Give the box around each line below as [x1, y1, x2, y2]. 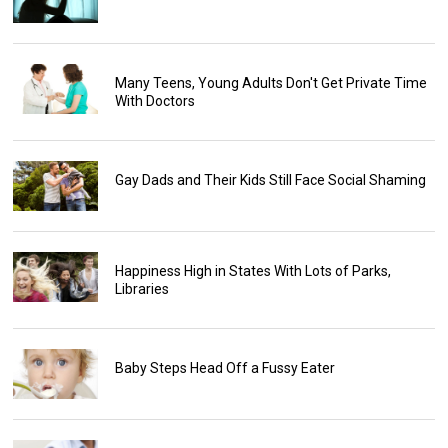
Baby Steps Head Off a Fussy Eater [114, 360, 335, 377]
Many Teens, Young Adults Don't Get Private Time [114, 75, 427, 92]
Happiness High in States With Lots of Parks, [114, 263, 391, 280]
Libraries [114, 281, 169, 298]
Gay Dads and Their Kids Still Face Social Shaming [114, 172, 426, 189]
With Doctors [114, 93, 195, 110]
